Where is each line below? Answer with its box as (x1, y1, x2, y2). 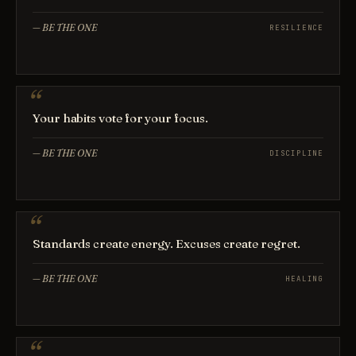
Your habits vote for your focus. (33, 110, 208, 126)
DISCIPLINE (269, 148, 323, 158)
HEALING (285, 273, 323, 284)
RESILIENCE (269, 22, 323, 33)
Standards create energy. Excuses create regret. (33, 236, 300, 251)
